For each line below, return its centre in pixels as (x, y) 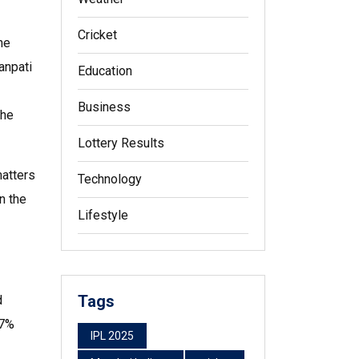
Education (105, 71)
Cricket (97, 35)
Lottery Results (121, 143)
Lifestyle (103, 215)
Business (104, 107)
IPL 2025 (112, 336)
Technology (110, 179)
